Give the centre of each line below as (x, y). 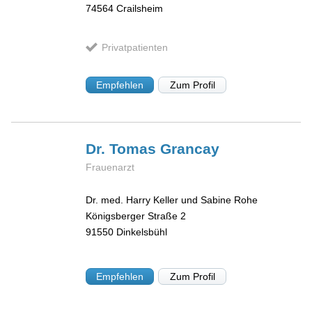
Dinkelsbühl (142, 232)
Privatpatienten (134, 47)
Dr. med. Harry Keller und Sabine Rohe (172, 200)
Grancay (190, 149)
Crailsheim (140, 9)
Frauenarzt (110, 167)
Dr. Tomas (123, 149)
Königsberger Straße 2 (136, 216)
